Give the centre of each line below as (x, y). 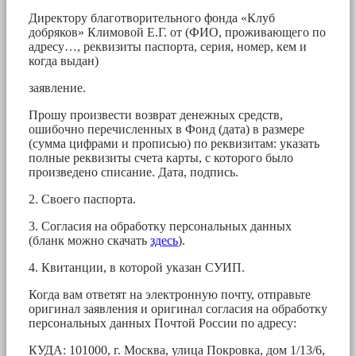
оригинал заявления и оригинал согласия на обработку (178, 308)
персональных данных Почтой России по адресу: (163, 323)
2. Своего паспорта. (82, 199)
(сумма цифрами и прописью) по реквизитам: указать (174, 143)
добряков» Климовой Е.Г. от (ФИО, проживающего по (177, 32)
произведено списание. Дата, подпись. (133, 172)
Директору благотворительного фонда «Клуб (152, 17)
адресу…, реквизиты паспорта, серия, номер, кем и (168, 46)
